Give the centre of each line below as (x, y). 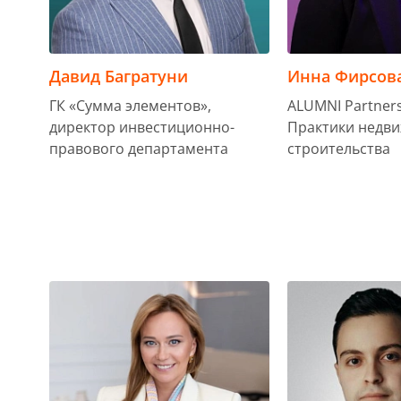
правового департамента (139, 148)
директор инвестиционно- (142, 127)
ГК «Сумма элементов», (130, 105)
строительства (339, 148)
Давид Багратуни (119, 76)
